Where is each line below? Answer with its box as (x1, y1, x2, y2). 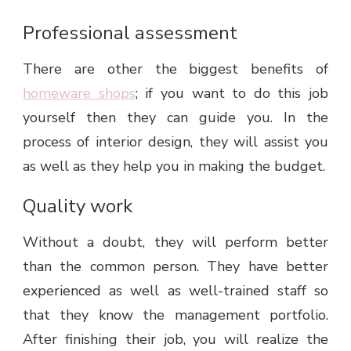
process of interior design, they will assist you (23, 132, 328, 152)
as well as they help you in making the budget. (23, 157, 325, 176)
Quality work (23, 194, 132, 219)
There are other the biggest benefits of (23, 60, 328, 79)
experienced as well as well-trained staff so (23, 280, 328, 300)
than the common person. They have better (23, 256, 328, 276)
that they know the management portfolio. (23, 305, 328, 324)
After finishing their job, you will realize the (23, 329, 328, 349)
